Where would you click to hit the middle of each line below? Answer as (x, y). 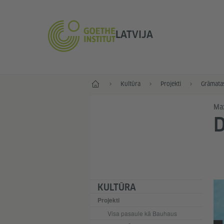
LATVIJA (134, 35)
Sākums (100, 82)
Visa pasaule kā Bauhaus (142, 213)
